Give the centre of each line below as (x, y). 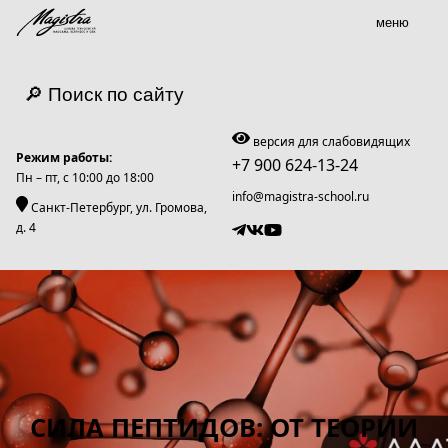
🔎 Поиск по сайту (104, 94)
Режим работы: (64, 157)
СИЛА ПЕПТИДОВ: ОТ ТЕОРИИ (224, 427)
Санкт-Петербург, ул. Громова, (117, 207)
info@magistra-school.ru (300, 196)
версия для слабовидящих (330, 141)
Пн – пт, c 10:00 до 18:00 (85, 177)
